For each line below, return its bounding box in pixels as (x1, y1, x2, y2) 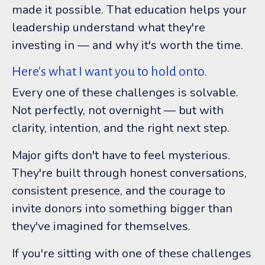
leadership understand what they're (12, 19, 205, 35)
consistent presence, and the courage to (12, 182, 225, 199)
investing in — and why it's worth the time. (12, 37, 243, 53)
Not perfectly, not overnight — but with (12, 102, 224, 118)
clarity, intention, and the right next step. (12, 119, 230, 136)
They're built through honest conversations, (12, 164, 247, 181)
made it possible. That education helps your (12, 1, 247, 18)
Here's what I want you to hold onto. (12, 64, 207, 79)
